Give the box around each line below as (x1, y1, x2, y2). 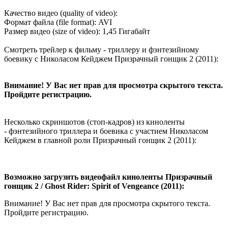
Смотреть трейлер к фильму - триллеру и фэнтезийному (4, 45, 199, 54)
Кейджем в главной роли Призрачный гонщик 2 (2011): (4, 136, 196, 145)
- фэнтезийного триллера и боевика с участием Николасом (4, 127, 208, 136)
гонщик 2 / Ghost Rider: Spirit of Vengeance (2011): (4, 182, 184, 191)
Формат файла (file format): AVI (4, 18, 112, 27)
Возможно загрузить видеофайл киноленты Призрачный (4, 173, 212, 182)
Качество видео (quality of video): (4, 9, 120, 18)
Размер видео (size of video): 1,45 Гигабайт (4, 27, 150, 36)
